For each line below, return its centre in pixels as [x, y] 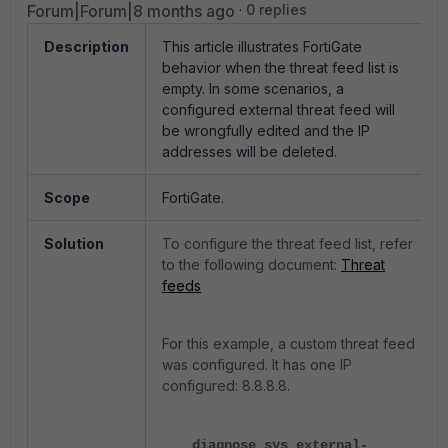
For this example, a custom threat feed [288, 343]
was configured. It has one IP [257, 364]
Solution [74, 243]
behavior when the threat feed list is [280, 67]
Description [86, 46]
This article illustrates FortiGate [262, 46]
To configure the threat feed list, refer [287, 243]
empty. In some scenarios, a [253, 88]
